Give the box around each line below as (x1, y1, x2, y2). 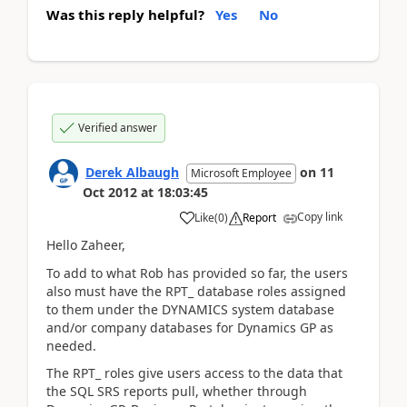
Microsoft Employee (191, 165, 292, 181)
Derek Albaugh (85, 164, 179, 181)
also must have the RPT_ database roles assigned (46, 282, 346, 300)
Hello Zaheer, (46, 236, 125, 253)
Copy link (297, 209, 342, 224)
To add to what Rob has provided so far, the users (46, 263, 348, 282)
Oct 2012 (83, 184, 137, 201)
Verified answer (78, 120, 157, 135)
